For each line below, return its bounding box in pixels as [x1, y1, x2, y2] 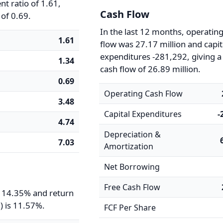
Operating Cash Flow [104, 88, 183, 99]
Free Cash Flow [104, 182, 161, 193]
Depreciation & [104, 129, 161, 140]
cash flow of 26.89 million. [100, 63, 201, 75]
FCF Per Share [104, 202, 156, 213]
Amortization [104, 141, 154, 152]
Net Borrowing [104, 161, 160, 172]
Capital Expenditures [104, 109, 182, 119]
